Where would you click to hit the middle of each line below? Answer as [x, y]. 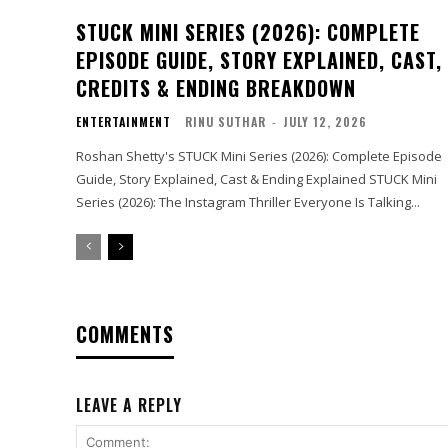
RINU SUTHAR [225, 122]
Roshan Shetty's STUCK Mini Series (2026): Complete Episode [259, 156]
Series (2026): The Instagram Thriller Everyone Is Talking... [248, 202]
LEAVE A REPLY [129, 405]
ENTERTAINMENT [123, 122]
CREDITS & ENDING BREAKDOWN [216, 88]
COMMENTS [125, 334]
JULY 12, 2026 [325, 122]
